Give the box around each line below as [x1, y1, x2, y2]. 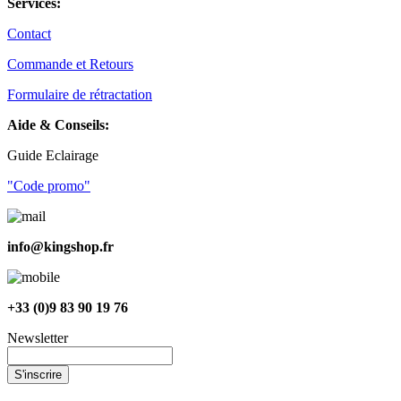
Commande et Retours [7, 55, 133, 72]
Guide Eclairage [7, 147, 98, 163]
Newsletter [7, 329, 68, 346]
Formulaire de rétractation [7, 86, 152, 102]
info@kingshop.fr [7, 238, 114, 254]
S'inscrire [14, 367, 62, 381]
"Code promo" [7, 177, 90, 193]
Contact [7, 25, 51, 41]
